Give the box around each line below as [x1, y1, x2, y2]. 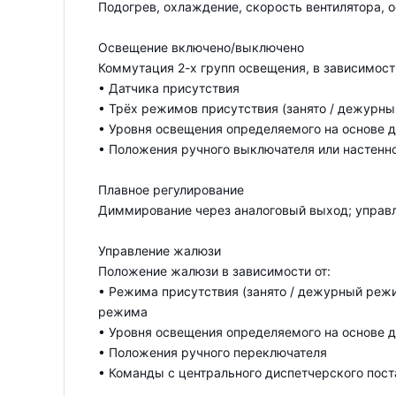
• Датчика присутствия [98, 80, 240, 95]
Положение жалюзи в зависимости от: [98, 263, 331, 278]
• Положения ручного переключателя [98, 344, 327, 360]
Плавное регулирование [98, 181, 244, 197]
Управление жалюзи [98, 242, 221, 258]
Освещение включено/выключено [98, 39, 304, 55]
